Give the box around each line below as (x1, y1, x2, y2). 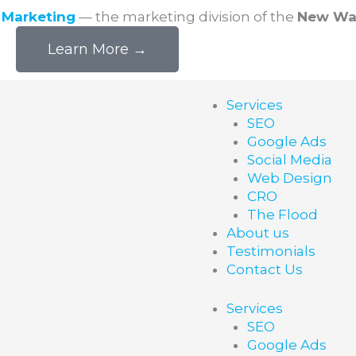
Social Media (246, 152, 332, 168)
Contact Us (226, 261, 303, 277)
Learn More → (47, 41, 147, 58)
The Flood (246, 207, 318, 222)
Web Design (246, 170, 332, 186)
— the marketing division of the (75, 9, 297, 25)
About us (226, 225, 289, 241)
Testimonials (226, 243, 315, 259)
